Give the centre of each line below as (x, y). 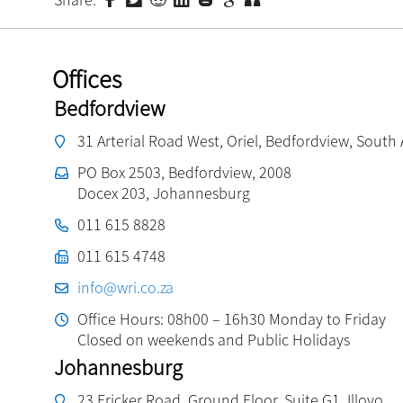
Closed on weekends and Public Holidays (214, 339)
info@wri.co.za (125, 287)
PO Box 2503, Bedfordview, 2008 (184, 172)
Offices (87, 79)
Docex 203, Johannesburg (164, 193)
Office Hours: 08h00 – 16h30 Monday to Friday (232, 318)
